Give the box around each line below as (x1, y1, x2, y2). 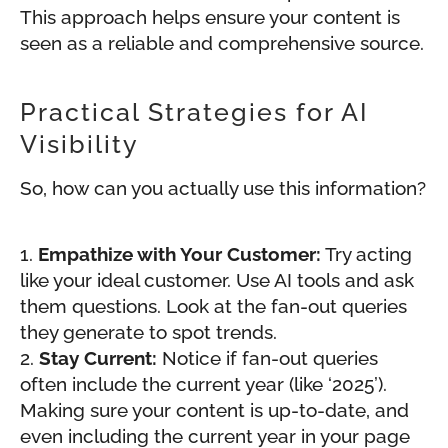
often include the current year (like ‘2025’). (20, 373, 387, 396)
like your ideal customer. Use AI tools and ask (20, 269, 414, 292)
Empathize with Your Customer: (38, 243, 321, 266)
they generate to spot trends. (20, 321, 277, 344)
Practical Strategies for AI (20, 97, 369, 128)
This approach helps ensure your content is (20, 6, 400, 29)
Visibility (20, 129, 139, 160)
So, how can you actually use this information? (20, 177, 426, 200)
